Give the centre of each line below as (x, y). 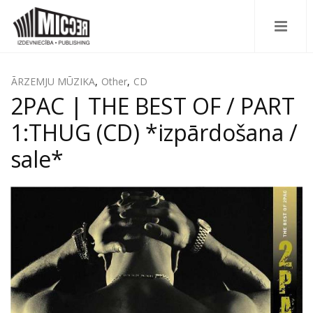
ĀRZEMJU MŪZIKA (53, 81)
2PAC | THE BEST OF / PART (153, 106)
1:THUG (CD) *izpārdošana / (154, 132)
